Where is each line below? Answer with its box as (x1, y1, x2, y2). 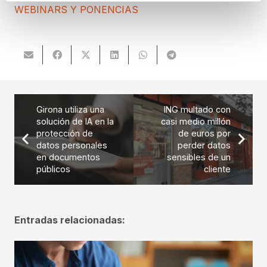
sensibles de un (167, 151, 231, 162)
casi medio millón (161, 116, 231, 126)
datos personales (36, 139, 107, 150)
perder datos (178, 139, 231, 150)
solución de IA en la (36, 116, 114, 126)
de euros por (178, 128, 231, 138)
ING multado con (164, 104, 231, 114)
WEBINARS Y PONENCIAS (14, 3, 138, 15)
